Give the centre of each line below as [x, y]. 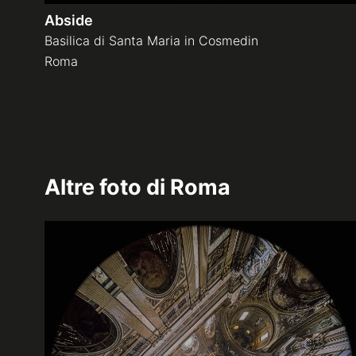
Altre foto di [107, 187]
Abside [69, 20]
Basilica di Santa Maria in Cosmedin [151, 40]
